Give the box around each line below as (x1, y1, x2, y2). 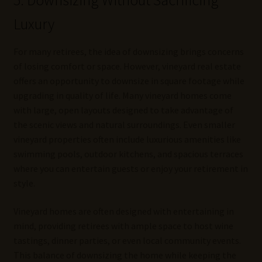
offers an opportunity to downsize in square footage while (13, 75, 244, 87)
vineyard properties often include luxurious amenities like (13, 133, 241, 146)
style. (13, 177, 35, 189)
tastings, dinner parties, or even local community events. (13, 235, 241, 247)
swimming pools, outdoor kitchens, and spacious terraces (13, 148, 243, 160)
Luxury (13, 15, 54, 34)
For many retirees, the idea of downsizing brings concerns (13, 46, 244, 58)
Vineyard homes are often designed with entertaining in (13, 205, 234, 218)
